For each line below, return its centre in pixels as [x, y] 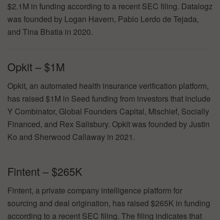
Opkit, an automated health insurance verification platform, [108, 85]
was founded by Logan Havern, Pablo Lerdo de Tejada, [103, 19]
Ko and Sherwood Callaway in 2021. [71, 137]
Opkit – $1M [36, 66]
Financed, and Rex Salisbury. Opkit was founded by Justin [109, 124]
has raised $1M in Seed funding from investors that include [109, 98]
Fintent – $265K [45, 171]
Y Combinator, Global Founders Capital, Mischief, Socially [108, 111]
